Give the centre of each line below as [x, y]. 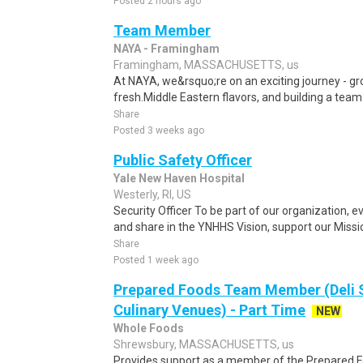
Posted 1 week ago [156, 260]
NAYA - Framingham [167, 49]
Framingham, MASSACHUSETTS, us [206, 65]
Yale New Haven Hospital [179, 178]
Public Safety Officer [183, 160]
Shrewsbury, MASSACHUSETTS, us [204, 344]
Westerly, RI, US [152, 194]
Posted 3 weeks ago [159, 130]
